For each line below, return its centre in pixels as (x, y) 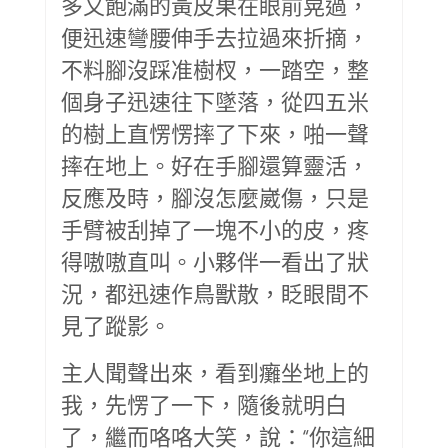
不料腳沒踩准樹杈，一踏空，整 (215, 68)
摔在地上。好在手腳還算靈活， (215, 164)
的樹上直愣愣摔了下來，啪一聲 (215, 132)
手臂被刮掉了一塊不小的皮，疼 (215, 228)
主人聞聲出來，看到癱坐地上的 (215, 371)
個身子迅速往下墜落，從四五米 (215, 100)
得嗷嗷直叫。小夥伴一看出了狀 (215, 260)
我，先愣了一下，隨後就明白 (204, 403)
